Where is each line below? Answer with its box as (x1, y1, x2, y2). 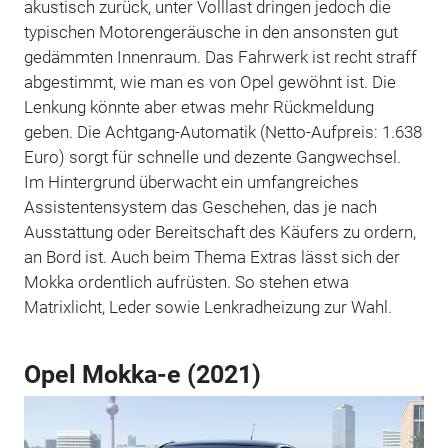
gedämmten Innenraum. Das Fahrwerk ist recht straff (23, 46, 417, 67)
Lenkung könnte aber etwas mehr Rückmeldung (23, 96, 374, 117)
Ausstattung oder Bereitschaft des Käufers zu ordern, (23, 221, 416, 242)
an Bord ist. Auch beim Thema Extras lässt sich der (23, 246, 400, 267)
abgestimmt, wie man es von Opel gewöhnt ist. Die (23, 71, 396, 92)
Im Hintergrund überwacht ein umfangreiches (23, 171, 359, 192)
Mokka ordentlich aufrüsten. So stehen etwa (23, 271, 349, 292)
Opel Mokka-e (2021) (23, 359, 261, 389)
